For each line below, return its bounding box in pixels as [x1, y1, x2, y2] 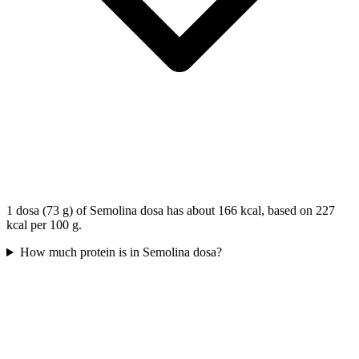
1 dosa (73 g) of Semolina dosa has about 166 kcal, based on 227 [6, 204, 335, 218]
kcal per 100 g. [6, 218, 82, 232]
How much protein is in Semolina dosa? [19, 245, 222, 260]
